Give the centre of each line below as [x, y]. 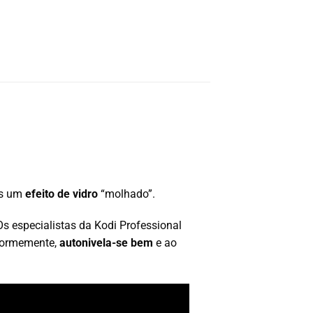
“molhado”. [126, 194]
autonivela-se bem [106, 243]
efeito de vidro [61, 194]
